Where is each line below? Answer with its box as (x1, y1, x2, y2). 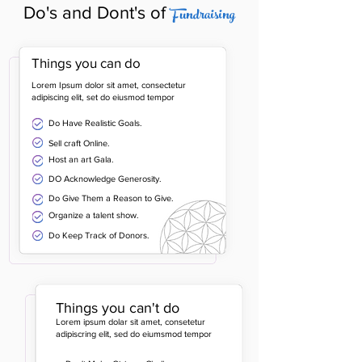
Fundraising (170, 2, 235, 32)
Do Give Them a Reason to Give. (48, 193, 174, 203)
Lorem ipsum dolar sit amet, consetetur (56, 317, 205, 326)
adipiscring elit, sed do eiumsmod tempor (56, 329, 212, 339)
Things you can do (32, 55, 141, 70)
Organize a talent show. (48, 210, 139, 220)
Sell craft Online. (48, 138, 110, 148)
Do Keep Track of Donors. (48, 230, 149, 240)
